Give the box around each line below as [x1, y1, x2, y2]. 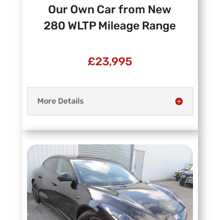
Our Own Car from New [48, 2, 172, 17]
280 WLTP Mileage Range [44, 19, 176, 33]
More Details [37, 96, 84, 106]
